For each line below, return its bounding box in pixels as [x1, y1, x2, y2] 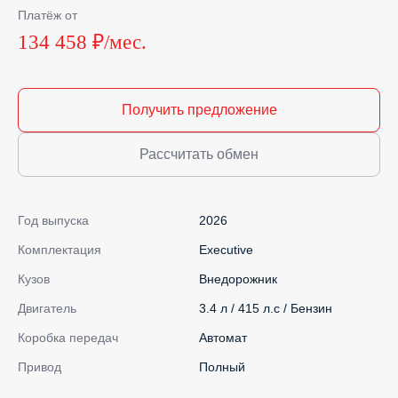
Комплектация [18, 243, 101, 257]
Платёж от [18, 8, 77, 22]
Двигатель [18, 301, 76, 315]
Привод [18, 360, 61, 374]
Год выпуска [18, 213, 89, 227]
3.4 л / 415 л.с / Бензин [199, 301, 332, 315]
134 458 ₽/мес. [18, 31, 147, 53]
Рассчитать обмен [139, 147, 259, 162]
